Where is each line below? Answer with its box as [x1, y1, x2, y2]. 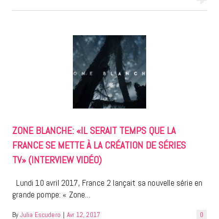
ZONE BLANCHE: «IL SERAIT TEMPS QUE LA [12, 124, 175, 137]
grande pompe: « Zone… [12, 189, 91, 200]
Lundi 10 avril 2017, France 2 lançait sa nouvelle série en [12, 177, 203, 189]
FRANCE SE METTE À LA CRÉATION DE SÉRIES [12, 139, 186, 152]
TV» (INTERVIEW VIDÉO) [12, 153, 102, 167]
